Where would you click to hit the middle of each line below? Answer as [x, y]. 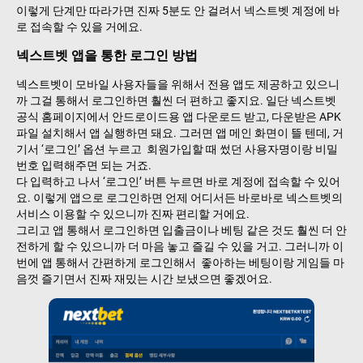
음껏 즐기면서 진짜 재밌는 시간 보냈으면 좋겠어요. [144, 278]
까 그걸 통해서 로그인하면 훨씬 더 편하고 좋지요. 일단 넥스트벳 [176, 100]
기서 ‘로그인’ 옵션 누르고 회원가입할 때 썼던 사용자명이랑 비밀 [177, 149]
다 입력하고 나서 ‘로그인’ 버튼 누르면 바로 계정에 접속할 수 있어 [178, 181]
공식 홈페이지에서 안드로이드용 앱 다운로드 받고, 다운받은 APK [179, 116]
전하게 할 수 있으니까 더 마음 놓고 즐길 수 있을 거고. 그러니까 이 [180, 246]
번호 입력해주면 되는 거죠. [84, 165]
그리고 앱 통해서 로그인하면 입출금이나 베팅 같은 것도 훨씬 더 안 [181, 230]
